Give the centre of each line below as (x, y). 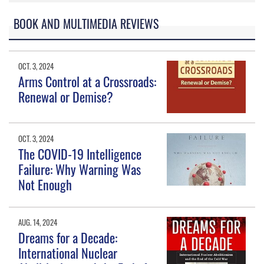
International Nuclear (68, 253)
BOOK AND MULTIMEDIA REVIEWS (86, 24)
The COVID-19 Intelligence (80, 154)
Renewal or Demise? (66, 97)
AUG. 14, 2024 (38, 222)
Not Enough (45, 185)
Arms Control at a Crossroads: (88, 82)
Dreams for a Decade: (68, 238)
